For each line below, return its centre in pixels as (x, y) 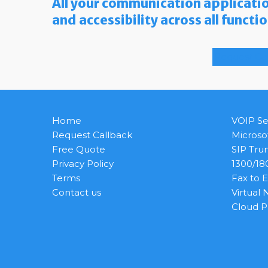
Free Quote (79, 150)
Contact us (77, 193)
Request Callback (92, 135)
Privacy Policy (83, 164)
